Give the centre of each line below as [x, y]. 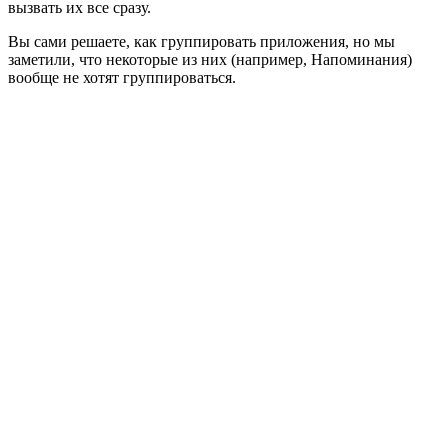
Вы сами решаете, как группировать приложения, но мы [201, 42]
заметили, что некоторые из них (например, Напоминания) [210, 60]
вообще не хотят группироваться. [122, 78]
